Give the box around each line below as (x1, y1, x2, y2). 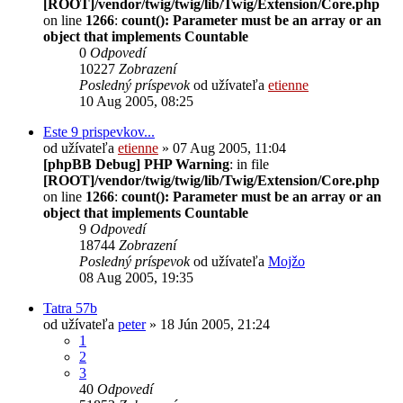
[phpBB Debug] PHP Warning (43, 156, 229, 172)
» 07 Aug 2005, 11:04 (158, 139, 286, 156)
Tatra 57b (43, 300, 97, 316)
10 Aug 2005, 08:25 (79, 93, 193, 109)
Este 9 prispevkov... (43, 123, 155, 139)
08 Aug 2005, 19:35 (79, 269, 193, 285)
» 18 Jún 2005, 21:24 (146, 316, 270, 332)
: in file (229, 156, 269, 172)
